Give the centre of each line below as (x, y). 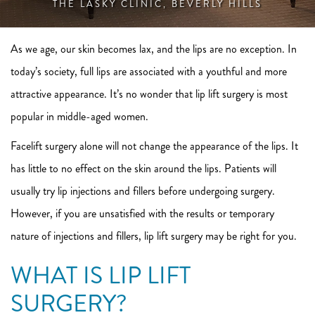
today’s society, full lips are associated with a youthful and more (149, 71)
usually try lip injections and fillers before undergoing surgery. (143, 191)
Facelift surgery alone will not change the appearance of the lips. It (154, 146)
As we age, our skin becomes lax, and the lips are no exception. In (154, 49)
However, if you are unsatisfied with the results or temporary (142, 213)
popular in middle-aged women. (79, 116)
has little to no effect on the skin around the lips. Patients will (143, 168)
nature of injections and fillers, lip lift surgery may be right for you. (154, 236)
